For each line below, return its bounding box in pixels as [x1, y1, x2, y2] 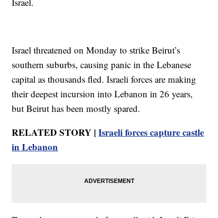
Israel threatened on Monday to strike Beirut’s [12, 43, 181, 56]
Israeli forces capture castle [98, 125, 204, 139]
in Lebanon [12, 140, 58, 153]
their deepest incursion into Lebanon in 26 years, [12, 87, 193, 100]
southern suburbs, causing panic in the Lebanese [12, 58, 192, 71]
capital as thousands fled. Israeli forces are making [12, 73, 197, 85]
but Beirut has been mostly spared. [12, 102, 141, 114]
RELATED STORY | [12, 125, 99, 139]
